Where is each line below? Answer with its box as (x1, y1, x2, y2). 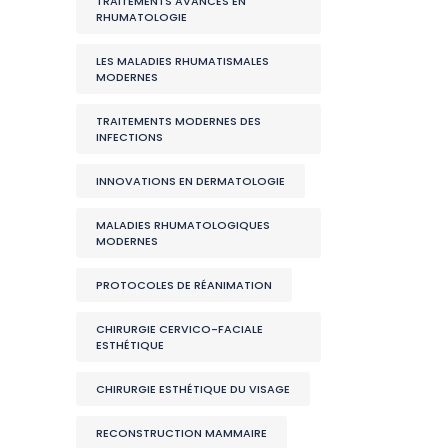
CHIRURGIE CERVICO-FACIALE (96, 321, 263, 337)
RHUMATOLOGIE (96, 9, 187, 25)
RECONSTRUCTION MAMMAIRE (96, 425, 267, 441)
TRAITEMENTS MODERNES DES (96, 113, 261, 129)
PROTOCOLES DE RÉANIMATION (96, 277, 272, 293)
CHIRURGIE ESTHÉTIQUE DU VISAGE (96, 381, 290, 397)
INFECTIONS (96, 129, 163, 145)
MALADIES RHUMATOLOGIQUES (96, 217, 270, 233)
